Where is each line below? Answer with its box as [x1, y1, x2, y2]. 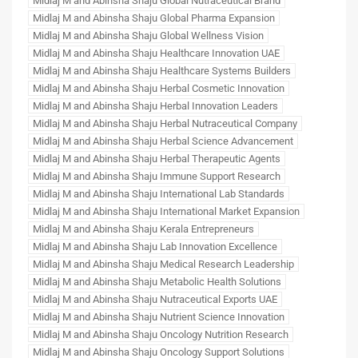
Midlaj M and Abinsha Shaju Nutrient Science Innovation [33, 310, 284, 323]
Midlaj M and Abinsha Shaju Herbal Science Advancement [33, 134, 293, 147]
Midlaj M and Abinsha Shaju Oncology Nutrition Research [33, 328, 288, 340]
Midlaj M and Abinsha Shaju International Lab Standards [33, 187, 284, 200]
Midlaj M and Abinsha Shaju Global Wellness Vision [33, 29, 264, 42]
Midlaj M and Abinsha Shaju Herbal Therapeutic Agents [33, 152, 280, 165]
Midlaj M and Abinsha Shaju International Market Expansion [33, 205, 300, 217]
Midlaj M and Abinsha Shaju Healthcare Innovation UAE [33, 46, 280, 59]
